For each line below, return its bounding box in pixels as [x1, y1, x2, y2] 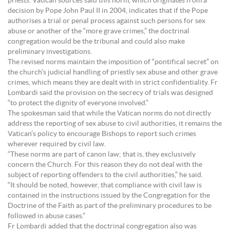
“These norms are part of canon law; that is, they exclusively [8, 151, 196, 158]
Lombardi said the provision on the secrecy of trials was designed [8, 89, 213, 97]
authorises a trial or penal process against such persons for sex [8, 17, 205, 25]
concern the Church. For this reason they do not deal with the [8, 161, 202, 168]
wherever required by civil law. [8, 141, 106, 148]
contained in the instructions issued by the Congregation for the [8, 192, 210, 199]
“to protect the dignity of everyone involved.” [8, 100, 148, 107]
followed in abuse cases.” [8, 213, 85, 220]
